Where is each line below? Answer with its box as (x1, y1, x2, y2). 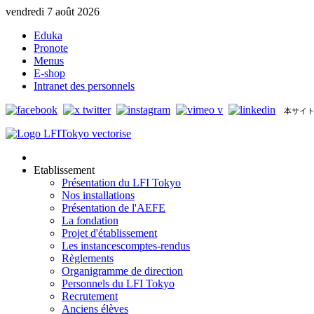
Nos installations (62, 189, 135, 201)
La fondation (62, 214, 118, 226)
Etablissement (34, 164, 95, 176)
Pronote (34, 42, 68, 54)
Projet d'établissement (62, 227, 157, 239)
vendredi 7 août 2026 (6, 6, 100, 18)
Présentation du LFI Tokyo (62, 177, 181, 189)
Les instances (62, 240, 121, 252)
